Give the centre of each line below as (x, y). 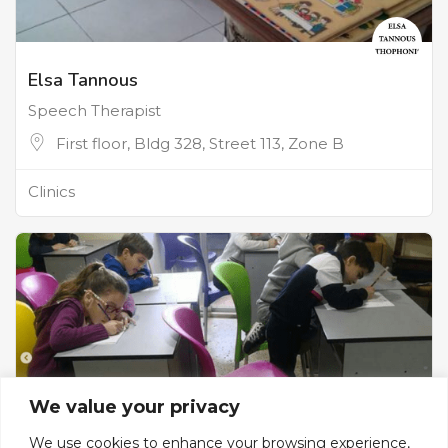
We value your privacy (134, 406)
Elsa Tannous (83, 79)
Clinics (51, 191)
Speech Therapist (94, 110)
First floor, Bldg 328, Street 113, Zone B (200, 143)
